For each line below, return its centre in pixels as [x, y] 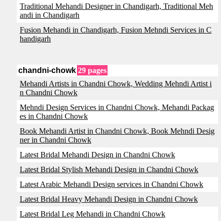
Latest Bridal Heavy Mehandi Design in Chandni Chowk [109, 199]
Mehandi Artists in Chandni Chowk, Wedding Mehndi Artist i [116, 84]
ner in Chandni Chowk [55, 140]
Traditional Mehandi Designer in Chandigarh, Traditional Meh [116, 6]
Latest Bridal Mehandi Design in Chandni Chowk [97, 155]
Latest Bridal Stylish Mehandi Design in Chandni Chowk [109, 169]
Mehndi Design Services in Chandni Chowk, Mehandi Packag [117, 107]
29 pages [92, 70]
